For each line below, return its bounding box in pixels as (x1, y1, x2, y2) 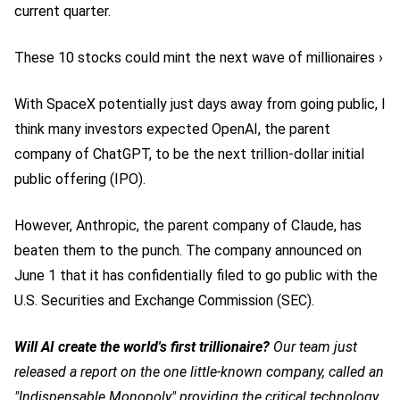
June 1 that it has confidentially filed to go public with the (14, 267, 378, 284)
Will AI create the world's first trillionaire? (14, 338, 270, 355)
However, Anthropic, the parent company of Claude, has (14, 217, 362, 234)
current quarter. (14, 3, 111, 20)
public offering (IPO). (14, 171, 146, 187)
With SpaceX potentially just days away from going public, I (14, 96, 386, 112)
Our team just (270, 338, 357, 355)
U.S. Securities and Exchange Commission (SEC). (14, 292, 314, 309)
